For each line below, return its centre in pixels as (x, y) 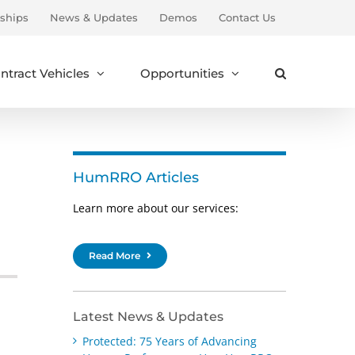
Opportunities (182, 73)
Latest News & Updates (148, 317)
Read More (114, 256)
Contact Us (247, 17)
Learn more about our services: (155, 208)
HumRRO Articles (136, 177)
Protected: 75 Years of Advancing (169, 341)
